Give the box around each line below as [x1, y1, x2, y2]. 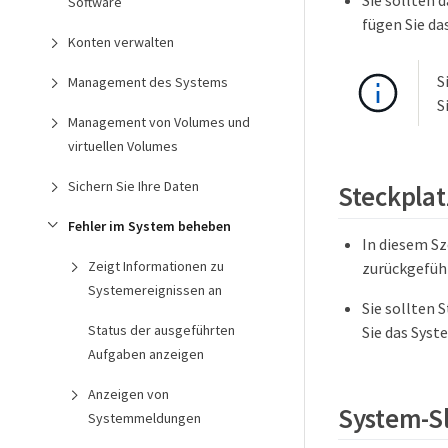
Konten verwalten [68, 33, 174, 51]
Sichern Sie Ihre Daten [68, 177, 199, 195]
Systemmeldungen [88, 409, 201, 427]
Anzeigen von [88, 385, 169, 403]
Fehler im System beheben [68, 217, 231, 235]
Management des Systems [68, 73, 228, 91]
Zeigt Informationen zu [88, 257, 224, 275]
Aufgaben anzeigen [88, 345, 204, 363]
